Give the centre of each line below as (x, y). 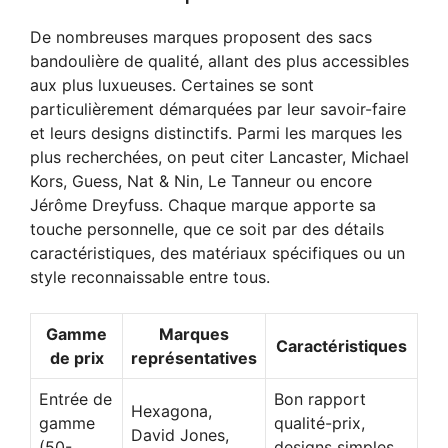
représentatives (194, 357)
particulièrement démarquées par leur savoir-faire (218, 108)
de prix (76, 357)
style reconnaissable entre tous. (150, 276)
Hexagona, (171, 410)
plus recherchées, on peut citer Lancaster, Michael (219, 156)
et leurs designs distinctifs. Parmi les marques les (216, 132)
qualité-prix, (319, 422)
